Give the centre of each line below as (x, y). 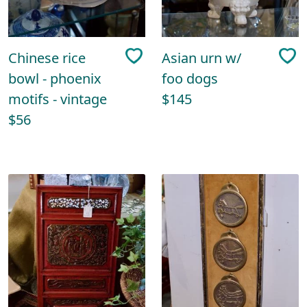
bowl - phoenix (55, 78)
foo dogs (190, 78)
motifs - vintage (58, 99)
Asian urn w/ (201, 58)
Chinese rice (47, 58)
